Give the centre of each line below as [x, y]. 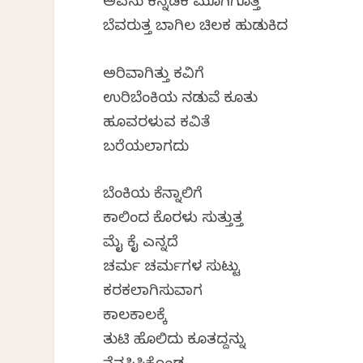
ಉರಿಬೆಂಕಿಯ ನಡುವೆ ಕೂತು [181, 100]
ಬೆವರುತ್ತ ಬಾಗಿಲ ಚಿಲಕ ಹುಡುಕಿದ [196, 28]
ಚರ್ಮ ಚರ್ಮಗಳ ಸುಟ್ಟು [172, 269]
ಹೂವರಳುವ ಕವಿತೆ [157, 124]
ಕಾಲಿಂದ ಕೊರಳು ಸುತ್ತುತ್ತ [173, 220]
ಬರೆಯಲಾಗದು [146, 148]
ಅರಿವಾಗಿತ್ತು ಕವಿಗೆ [154, 75]
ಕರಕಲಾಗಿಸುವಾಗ [153, 293]
